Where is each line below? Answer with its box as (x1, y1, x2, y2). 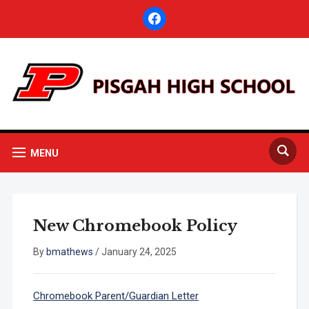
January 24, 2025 (101, 246, 177, 258)
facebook (141, 8, 183, 19)
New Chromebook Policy (32, 217, 237, 236)
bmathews (46, 246, 93, 258)
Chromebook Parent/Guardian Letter (32, 290, 199, 303)
